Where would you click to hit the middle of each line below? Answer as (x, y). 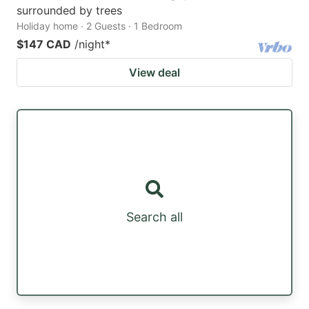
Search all (154, 217)
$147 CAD (44, 44)
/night (90, 44)
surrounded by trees (69, 11)
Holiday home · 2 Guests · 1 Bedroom (99, 26)
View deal (154, 73)
